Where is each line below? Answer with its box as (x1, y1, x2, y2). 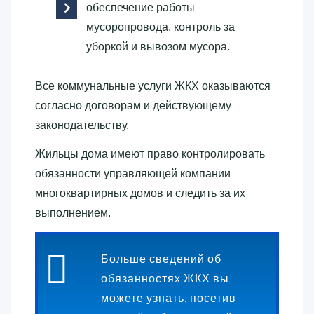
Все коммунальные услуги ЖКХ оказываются (35, 79, 271, 92)
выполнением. (35, 206, 111, 219)
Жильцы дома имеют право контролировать (35, 147, 265, 160)
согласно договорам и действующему (35, 99, 231, 111)
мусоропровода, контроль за (86, 20, 235, 33)
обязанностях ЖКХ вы (101, 271, 229, 285)
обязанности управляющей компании (35, 167, 231, 179)
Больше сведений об (101, 251, 221, 265)
